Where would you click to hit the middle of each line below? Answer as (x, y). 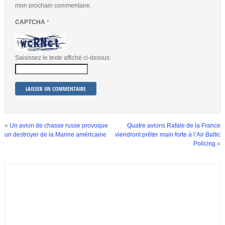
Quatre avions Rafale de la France (174, 126)
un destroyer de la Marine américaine (55, 135)
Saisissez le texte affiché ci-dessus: (63, 58)
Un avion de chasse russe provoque (59, 126)
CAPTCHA (31, 22)
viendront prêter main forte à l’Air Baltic (168, 135)
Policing (205, 144)
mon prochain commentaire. (53, 6)
